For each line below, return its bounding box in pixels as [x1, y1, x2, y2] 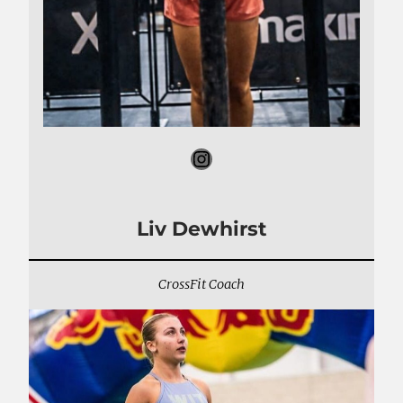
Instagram [190, 143, 211, 172]
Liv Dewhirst [136, 216, 267, 241]
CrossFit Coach [158, 276, 245, 293]
